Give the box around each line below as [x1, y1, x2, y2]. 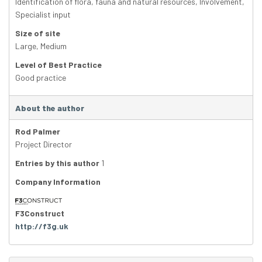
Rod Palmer [15, 126, 60, 137]
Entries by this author [15, 158, 99, 168]
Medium [40, 41, 67, 51]
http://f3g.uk [15, 221, 68, 232]
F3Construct [15, 208, 64, 219]
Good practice [15, 73, 66, 83]
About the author [15, 103, 84, 113]
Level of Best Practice [15, 60, 102, 70]
